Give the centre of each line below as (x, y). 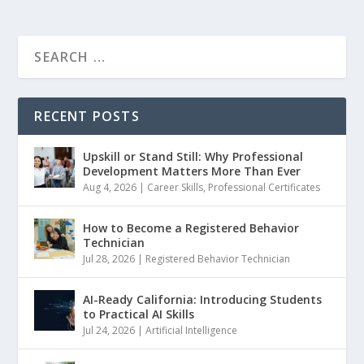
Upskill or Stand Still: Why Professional (193, 157)
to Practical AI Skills (139, 314)
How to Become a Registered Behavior (191, 228)
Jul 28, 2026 (109, 259)
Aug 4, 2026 (110, 188)
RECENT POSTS (87, 117)
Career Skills (175, 188)
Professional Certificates (264, 188)
